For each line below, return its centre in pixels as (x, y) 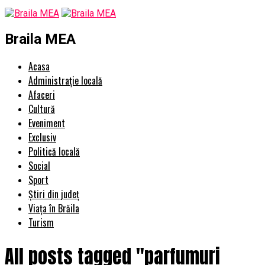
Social (39, 165)
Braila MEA (40, 39)
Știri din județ (54, 194)
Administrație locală (65, 80)
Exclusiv (42, 137)
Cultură (42, 109)
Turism (41, 222)
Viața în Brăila (54, 208)
